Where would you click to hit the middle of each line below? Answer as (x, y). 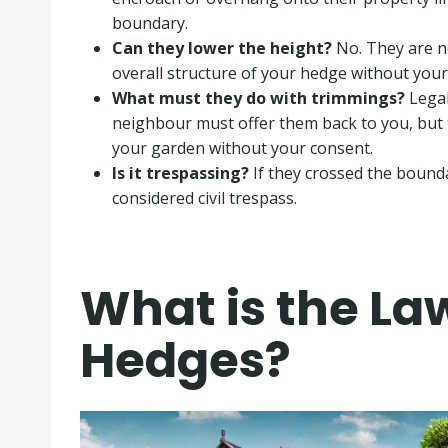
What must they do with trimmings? (258, 97)
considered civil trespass (202, 197)
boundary (148, 22)
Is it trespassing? (180, 172)
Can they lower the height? (221, 47)
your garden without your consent (240, 147)
